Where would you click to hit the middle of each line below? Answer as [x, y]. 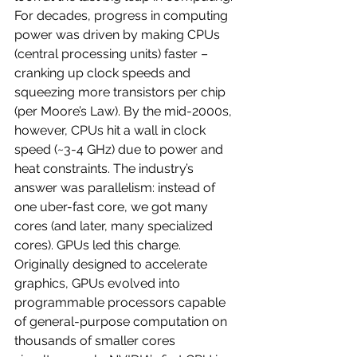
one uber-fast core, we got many [113, 206]
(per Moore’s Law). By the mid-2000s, [125, 111]
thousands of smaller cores [96, 340]
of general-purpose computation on [122, 321]
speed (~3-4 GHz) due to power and [120, 149]
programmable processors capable [122, 302]
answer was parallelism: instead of [116, 187]
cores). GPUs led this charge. [99, 245]
